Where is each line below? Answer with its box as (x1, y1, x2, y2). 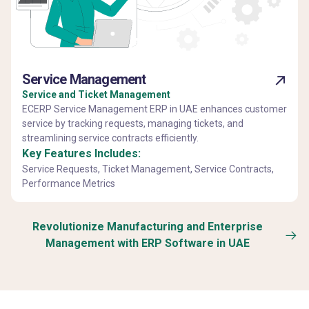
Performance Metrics (22, 177, 115, 189)
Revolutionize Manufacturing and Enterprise (32, 219, 263, 233)
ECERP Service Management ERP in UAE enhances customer (22, 103, 287, 114)
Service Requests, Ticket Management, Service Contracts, (22, 163, 274, 175)
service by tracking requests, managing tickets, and (22, 117, 243, 129)
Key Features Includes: (22, 146, 141, 160)
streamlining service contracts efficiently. (22, 132, 199, 143)
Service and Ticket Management (22, 88, 170, 100)
